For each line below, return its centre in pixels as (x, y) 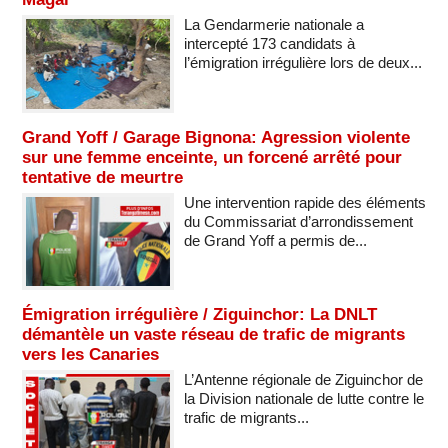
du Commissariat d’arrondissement (298, 221)
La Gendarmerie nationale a (273, 25)
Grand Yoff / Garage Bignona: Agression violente (216, 137)
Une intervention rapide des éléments (304, 202)
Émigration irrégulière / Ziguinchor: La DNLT (199, 314)
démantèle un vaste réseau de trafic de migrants (213, 334)
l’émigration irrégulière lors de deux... (302, 63)
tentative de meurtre (102, 177)
